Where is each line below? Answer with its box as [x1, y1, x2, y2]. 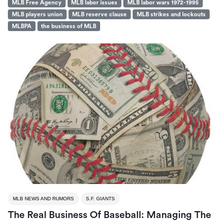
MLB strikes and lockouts [136, 11, 206, 18]
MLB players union [11, 11, 63, 18]
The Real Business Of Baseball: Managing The [8, 210, 211, 220]
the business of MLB [41, 23, 97, 30]
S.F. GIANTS [86, 195, 115, 201]
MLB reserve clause [72, 11, 127, 18]
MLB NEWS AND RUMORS [13, 195, 74, 201]
